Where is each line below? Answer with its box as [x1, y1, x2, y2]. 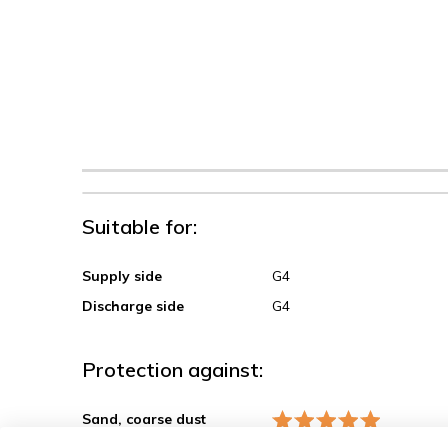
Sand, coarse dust [82, 410, 206, 429]
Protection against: [82, 357, 263, 383]
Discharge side [82, 297, 184, 316]
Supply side [82, 267, 162, 286]
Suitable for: [82, 214, 197, 240]
